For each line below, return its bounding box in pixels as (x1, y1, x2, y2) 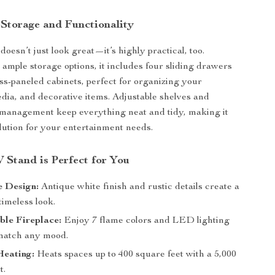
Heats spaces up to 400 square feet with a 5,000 (34, 250, 237, 260)
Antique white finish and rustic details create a (39, 182, 240, 192)
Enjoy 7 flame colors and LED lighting (61, 216, 230, 226)
